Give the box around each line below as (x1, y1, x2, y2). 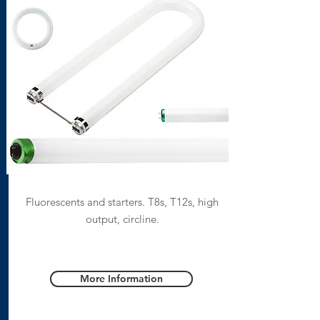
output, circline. (85, 212, 159, 226)
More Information (79, 272, 163, 285)
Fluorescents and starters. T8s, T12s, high (26, 195, 219, 209)
